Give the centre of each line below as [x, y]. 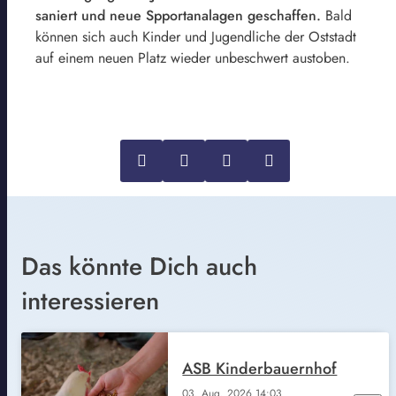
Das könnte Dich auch [139, 266]
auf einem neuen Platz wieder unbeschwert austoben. [193, 57]
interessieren [90, 301]
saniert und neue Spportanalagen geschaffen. [180, 15]
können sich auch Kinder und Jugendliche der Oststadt [196, 36]
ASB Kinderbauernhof [260, 369]
